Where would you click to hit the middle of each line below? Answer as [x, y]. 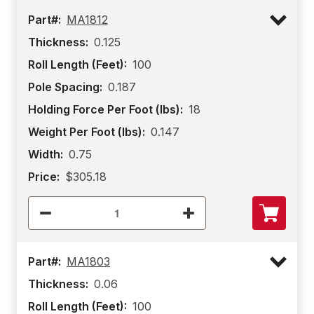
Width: [46, 154]
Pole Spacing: [65, 87]
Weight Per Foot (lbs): [87, 132]
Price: [44, 177]
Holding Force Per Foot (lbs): [105, 109]
